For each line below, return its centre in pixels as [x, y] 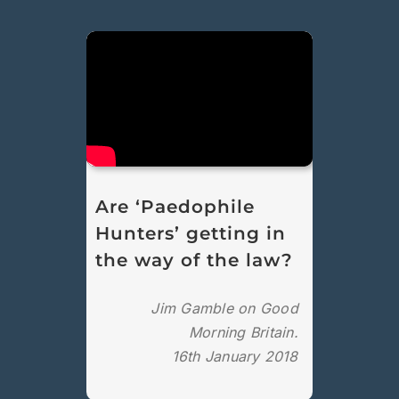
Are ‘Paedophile [175, 207]
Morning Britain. [243, 333]
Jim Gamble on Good [224, 309]
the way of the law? [195, 261]
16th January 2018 [235, 357]
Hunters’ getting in [191, 234]
